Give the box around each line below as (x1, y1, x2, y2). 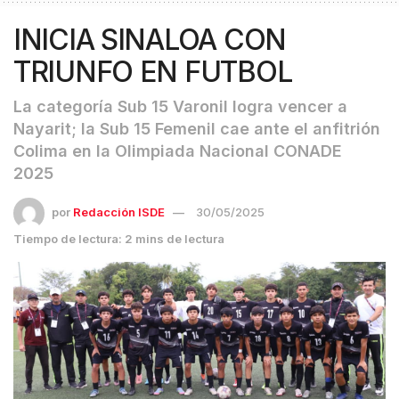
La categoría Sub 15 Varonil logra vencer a (13, 96, 347, 116)
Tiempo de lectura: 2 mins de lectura (13, 231, 224, 246)
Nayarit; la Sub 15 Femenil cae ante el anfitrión (13, 118, 380, 138)
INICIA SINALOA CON (13, 21, 286, 57)
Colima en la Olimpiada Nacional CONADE (13, 141, 342, 160)
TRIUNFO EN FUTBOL (13, 53, 292, 89)
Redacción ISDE (73, 204, 165, 219)
